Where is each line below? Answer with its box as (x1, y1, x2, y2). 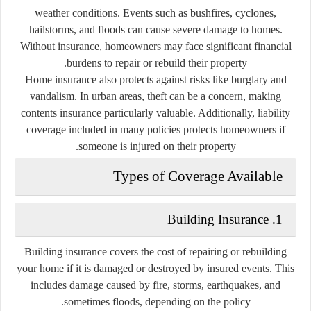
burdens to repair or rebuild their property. (67, 56, 247, 69)
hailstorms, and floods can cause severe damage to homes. (28, 23, 283, 35)
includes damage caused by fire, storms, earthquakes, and (31, 278, 280, 291)
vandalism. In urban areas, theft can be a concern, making (30, 90, 281, 102)
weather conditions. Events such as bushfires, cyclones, (35, 6, 276, 19)
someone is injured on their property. (78, 140, 236, 152)
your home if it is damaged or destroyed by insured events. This (17, 262, 294, 274)
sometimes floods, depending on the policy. (63, 295, 251, 308)
